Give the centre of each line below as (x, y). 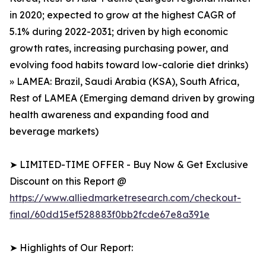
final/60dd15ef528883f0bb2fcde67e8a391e (110, 215)
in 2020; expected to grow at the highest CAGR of (123, 15)
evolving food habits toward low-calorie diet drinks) (129, 65)
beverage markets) (54, 132)
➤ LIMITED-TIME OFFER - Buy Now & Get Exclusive (129, 165)
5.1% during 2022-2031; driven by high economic (119, 32)
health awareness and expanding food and (109, 115)
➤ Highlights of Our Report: (71, 248)
